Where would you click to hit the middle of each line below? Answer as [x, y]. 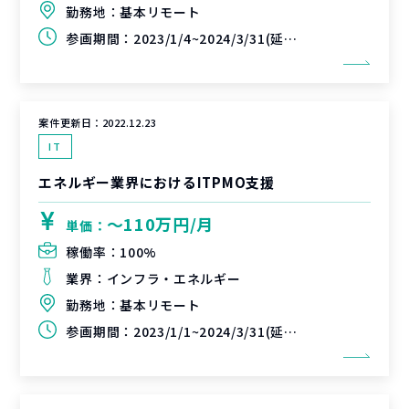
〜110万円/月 [160, 224]
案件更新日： [70, 122]
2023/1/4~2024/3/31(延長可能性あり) [208, 38]
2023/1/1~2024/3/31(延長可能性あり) [208, 331]
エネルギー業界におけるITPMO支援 [157, 182]
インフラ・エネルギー [173, 278]
